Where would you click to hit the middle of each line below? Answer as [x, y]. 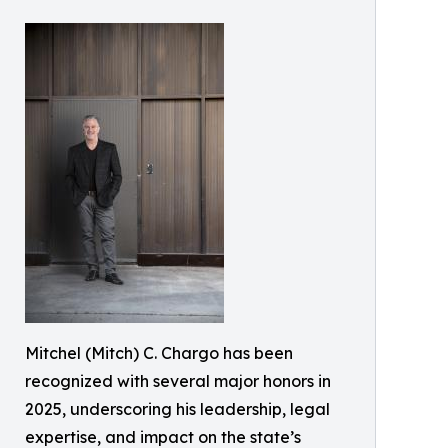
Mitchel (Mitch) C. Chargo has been [159, 353]
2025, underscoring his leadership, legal [177, 409]
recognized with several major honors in [178, 381]
